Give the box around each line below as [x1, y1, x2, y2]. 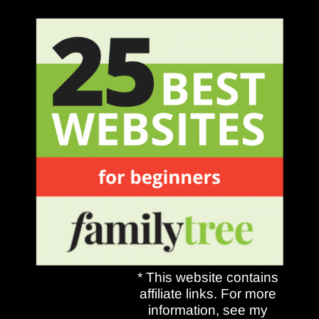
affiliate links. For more [140, 286, 277, 301]
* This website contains [137, 269, 279, 285]
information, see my [148, 302, 268, 318]
